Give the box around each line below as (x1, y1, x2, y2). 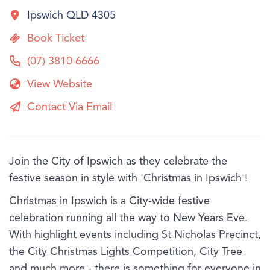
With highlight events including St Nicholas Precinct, (9, 230, 261, 241)
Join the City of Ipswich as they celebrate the (9, 156, 227, 168)
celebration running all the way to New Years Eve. (9, 213, 248, 224)
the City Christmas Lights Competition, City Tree (9, 246, 242, 258)
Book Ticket (27, 33, 84, 45)
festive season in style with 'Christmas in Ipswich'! (9, 173, 248, 184)
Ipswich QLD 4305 (27, 10, 116, 22)
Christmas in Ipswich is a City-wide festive (9, 196, 210, 207)
